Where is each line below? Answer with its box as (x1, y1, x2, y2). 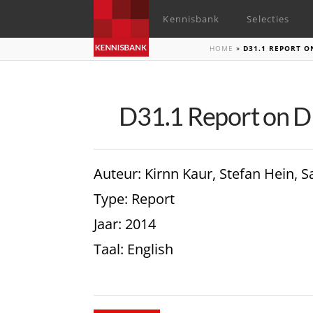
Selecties (247, 13, 290, 25)
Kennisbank (163, 13, 220, 25)
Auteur (94, 164, 138, 184)
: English (120, 240, 174, 259)
